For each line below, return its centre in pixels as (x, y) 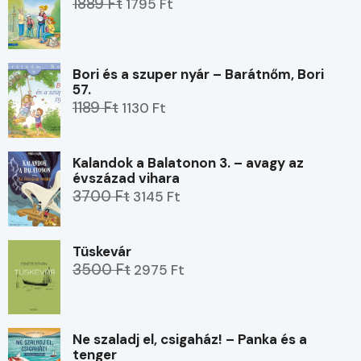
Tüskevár (102, 251)
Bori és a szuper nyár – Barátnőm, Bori (198, 75)
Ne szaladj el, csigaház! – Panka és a (190, 340)
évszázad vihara (126, 178)
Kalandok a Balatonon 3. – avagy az (188, 162)
